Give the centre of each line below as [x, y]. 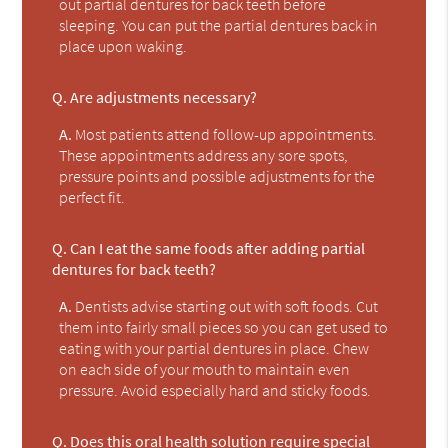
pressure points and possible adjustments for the [217, 175]
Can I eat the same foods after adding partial [216, 247]
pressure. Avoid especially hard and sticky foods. [215, 389]
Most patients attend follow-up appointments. [225, 133]
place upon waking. [123, 45]
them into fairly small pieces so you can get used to [224, 326]
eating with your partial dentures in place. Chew [214, 347]
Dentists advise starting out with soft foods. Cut [225, 305]
